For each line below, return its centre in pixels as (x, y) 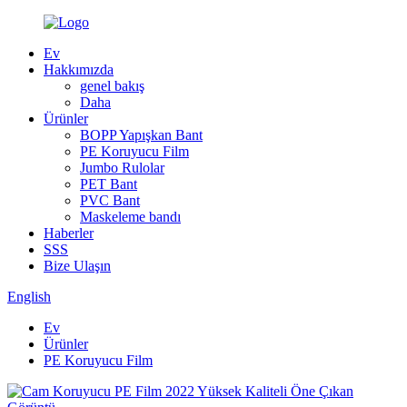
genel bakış (112, 86)
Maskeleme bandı (130, 217)
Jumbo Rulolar (122, 168)
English (29, 297)
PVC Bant (110, 200)
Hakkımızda (79, 69)
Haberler (69, 233)
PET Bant (109, 184)
